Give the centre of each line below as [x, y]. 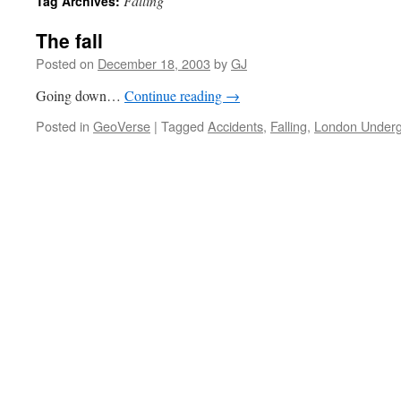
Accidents [235, 126]
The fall [69, 40]
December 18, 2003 [154, 63]
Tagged [183, 126]
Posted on [65, 63]
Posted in [63, 126]
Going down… [80, 95]
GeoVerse [122, 126]
